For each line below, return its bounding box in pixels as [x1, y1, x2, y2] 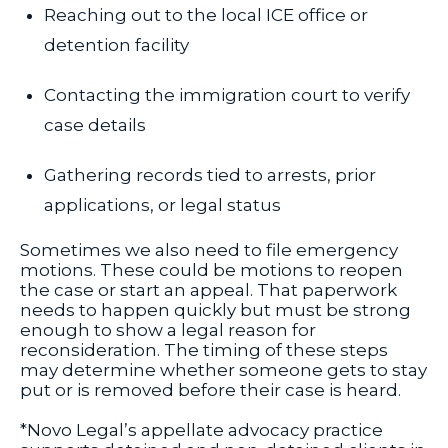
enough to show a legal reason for [20, 320, 316, 341]
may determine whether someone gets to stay [20, 360, 427, 381]
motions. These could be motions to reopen [20, 260, 403, 281]
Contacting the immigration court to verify [44, 85, 410, 106]
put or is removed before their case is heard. [20, 380, 401, 401]
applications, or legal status [44, 195, 281, 216]
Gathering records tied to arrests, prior [44, 165, 376, 186]
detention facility [44, 35, 189, 56]
